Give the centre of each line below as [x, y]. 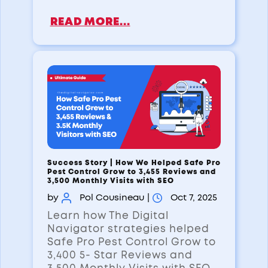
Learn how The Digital [108, 215]
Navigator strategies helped [128, 229]
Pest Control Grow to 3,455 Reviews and [131, 171]
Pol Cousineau [112, 197]
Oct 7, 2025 [194, 197]
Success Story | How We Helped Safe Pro [134, 162]
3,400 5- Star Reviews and [120, 255]
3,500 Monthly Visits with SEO [110, 180]
